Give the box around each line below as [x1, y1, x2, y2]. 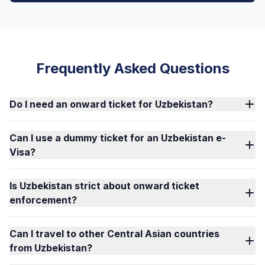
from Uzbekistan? [9, 242, 92, 254]
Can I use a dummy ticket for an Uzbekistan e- [9, 132, 226, 144]
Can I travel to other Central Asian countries [9, 228, 219, 240]
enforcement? [9, 194, 77, 206]
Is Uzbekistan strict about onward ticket [9, 180, 199, 192]
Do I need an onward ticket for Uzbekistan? [9, 98, 213, 110]
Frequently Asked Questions [35, 60, 230, 77]
